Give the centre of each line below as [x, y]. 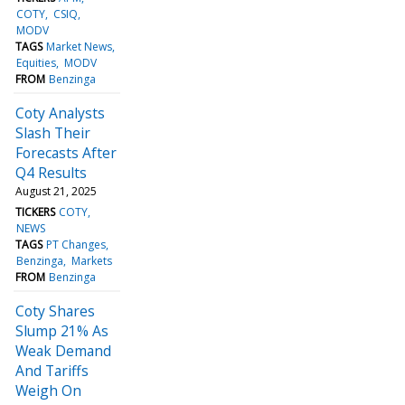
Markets [91, 260]
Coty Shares [55, 311]
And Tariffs [52, 370]
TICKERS [35, 212]
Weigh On [48, 390]
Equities [37, 62]
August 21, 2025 [56, 191]
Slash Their [53, 132]
